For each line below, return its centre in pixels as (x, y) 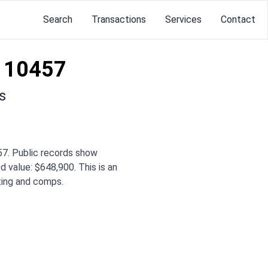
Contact (238, 19)
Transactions (119, 19)
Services (183, 19)
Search (58, 19)
